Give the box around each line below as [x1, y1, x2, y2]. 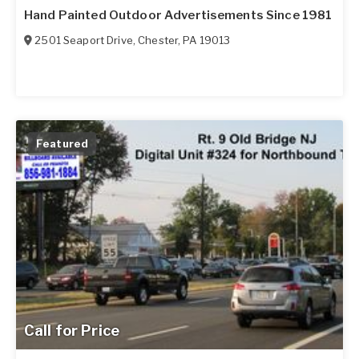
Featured [36, 137, 89, 151]
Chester [138, 34, 179, 47]
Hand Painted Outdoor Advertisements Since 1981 [24, 8, 333, 23]
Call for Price [24, 321, 119, 339]
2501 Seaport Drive [34, 34, 133, 47]
